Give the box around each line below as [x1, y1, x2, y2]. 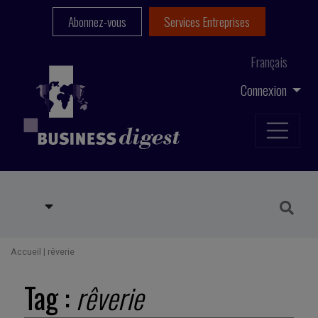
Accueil [11, 246, 41, 258]
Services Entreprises [164, 12, 251, 31]
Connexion [240, 79, 290, 100]
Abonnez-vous [67, 12, 126, 31]
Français [251, 51, 287, 72]
